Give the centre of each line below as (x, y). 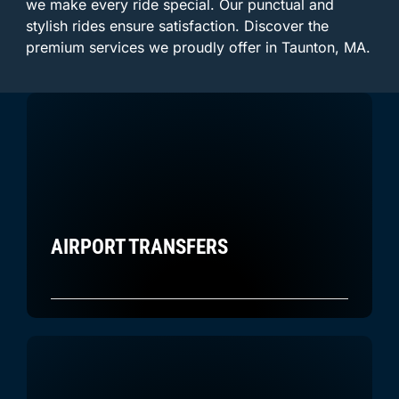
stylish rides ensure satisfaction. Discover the (177, 25)
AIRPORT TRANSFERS (139, 246)
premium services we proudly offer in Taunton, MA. (198, 47)
